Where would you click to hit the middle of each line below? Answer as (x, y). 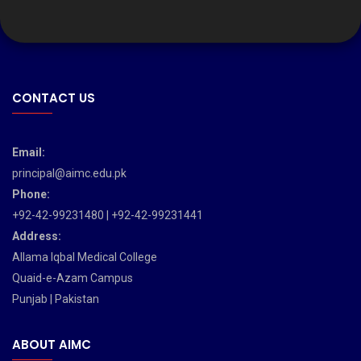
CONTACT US (54, 98)
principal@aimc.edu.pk (69, 173)
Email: (29, 152)
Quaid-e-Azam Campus (73, 278)
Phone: (31, 194)
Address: (37, 236)
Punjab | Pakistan (56, 299)
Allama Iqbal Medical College (85, 257)
